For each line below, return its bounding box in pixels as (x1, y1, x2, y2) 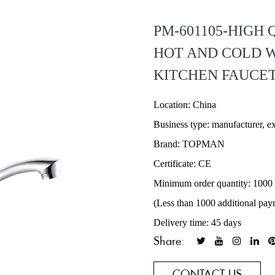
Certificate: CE (153, 158, 212, 169)
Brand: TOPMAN (153, 139, 225, 149)
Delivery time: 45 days (153, 217, 242, 228)
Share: (153, 234, 185, 248)
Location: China (153, 99, 217, 110)
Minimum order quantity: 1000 (153, 178, 273, 188)
